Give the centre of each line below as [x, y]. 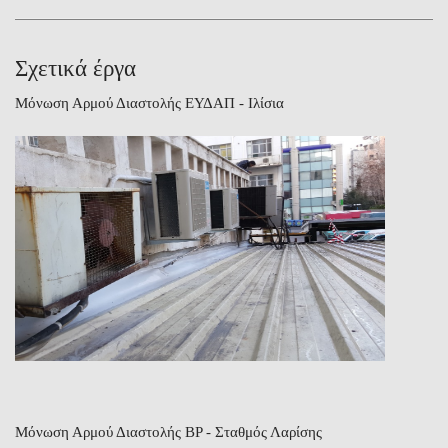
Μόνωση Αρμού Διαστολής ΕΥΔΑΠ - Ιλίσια [149, 103]
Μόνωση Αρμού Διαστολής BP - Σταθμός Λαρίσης [168, 432]
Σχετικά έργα [75, 68]
